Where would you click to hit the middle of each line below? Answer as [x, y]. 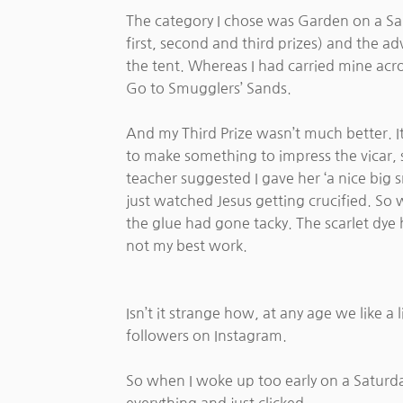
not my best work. [187, 246]
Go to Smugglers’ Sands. [209, 89]
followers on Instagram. [207, 336]
